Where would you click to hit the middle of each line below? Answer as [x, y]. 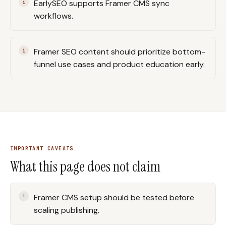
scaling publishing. [67, 210]
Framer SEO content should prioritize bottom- [120, 52]
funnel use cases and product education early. [119, 64]
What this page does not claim [85, 167]
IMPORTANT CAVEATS [42, 149]
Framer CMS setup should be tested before [114, 197]
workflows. [53, 16]
